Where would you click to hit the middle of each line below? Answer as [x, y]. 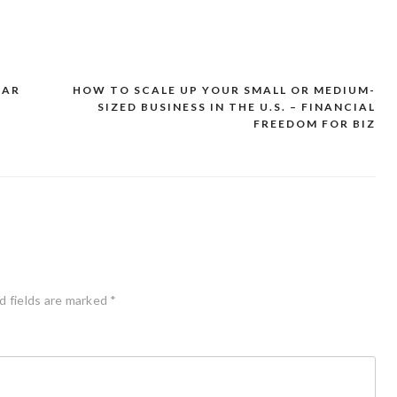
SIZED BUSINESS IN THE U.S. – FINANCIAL [237, 106]
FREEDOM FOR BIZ [315, 123]
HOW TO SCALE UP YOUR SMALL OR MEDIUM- [224, 90]
